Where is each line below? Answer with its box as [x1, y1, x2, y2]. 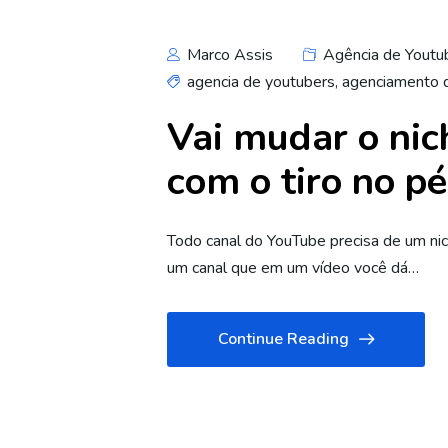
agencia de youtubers [187, 71, 335, 93]
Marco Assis [183, 44, 273, 66]
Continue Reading [218, 328, 349, 350]
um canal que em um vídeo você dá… [167, 257, 419, 279]
